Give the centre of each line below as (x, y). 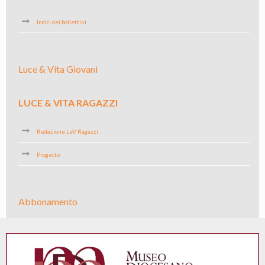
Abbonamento (48, 201)
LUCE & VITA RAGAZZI (68, 103)
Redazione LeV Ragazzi (67, 131)
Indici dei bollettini (61, 22)
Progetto (48, 154)
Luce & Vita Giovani (58, 69)
